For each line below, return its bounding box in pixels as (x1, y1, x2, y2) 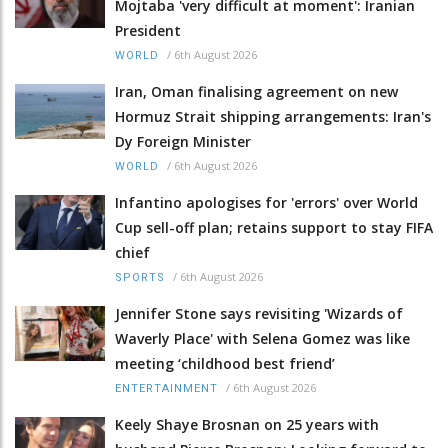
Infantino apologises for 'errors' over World (115, 192, 418, 212)
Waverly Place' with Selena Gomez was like (115, 328, 410, 348)
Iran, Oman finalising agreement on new (115, 81, 398, 101)
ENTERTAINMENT (115, 381, 218, 395)
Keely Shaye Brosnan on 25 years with (115, 414, 379, 434)
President (115, 20, 181, 40)
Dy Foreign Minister (115, 131, 251, 151)
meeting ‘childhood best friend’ (115, 353, 335, 373)
